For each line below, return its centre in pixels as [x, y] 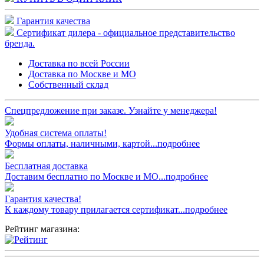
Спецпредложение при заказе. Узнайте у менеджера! [111, 110]
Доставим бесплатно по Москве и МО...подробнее [106, 176]
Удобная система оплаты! [56, 133]
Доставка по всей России [79, 63]
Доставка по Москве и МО [82, 74]
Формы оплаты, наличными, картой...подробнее [102, 143]
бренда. [20, 43]
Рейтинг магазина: [42, 229]
